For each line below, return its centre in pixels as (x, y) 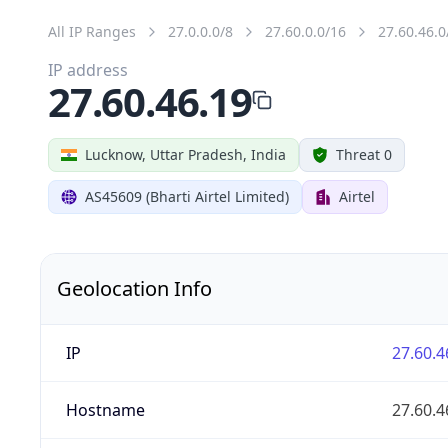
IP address (88, 69)
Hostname (105, 409)
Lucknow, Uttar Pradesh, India (185, 154)
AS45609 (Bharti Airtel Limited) (187, 196)
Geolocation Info (134, 288)
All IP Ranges (92, 31)
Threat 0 (364, 154)
